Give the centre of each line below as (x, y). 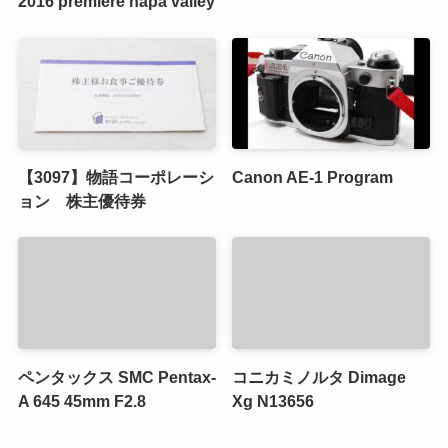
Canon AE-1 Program (313, 177)
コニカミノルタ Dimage (319, 376)
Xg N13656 (273, 400)
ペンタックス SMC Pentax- (116, 376)
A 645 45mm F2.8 (81, 400)
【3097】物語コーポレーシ (115, 177)
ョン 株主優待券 (81, 201)
